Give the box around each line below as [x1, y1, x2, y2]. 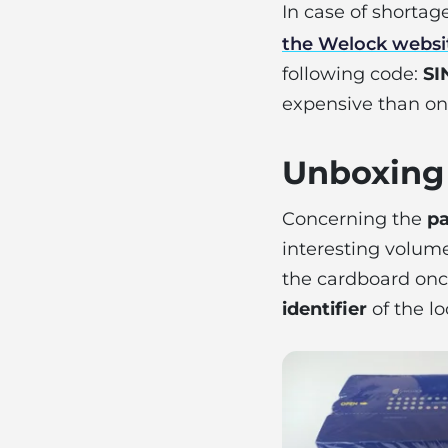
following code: [282, 63, 423, 85]
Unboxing [282, 153, 444, 192]
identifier [282, 298, 367, 320]
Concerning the [282, 208, 427, 230]
